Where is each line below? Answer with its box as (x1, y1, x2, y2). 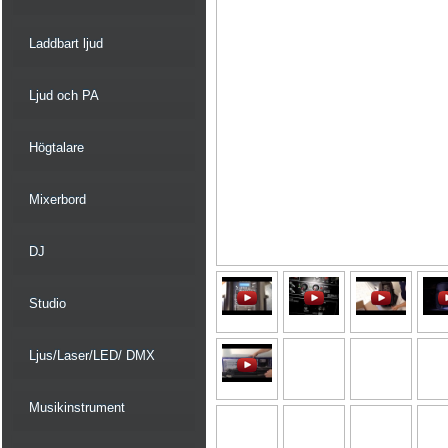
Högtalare (29, 140, 84, 155)
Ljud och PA (29, 88, 99, 103)
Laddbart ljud (29, 36, 103, 51)
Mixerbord (29, 192, 86, 207)
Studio (29, 296, 66, 311)
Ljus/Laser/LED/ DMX (29, 348, 155, 363)
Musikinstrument (29, 400, 125, 415)
